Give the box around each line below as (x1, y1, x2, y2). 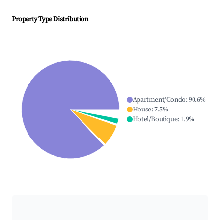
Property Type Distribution (12, 15, 88, 24)
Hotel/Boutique (132, 115, 178, 124)
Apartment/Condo (132, 95, 186, 105)
